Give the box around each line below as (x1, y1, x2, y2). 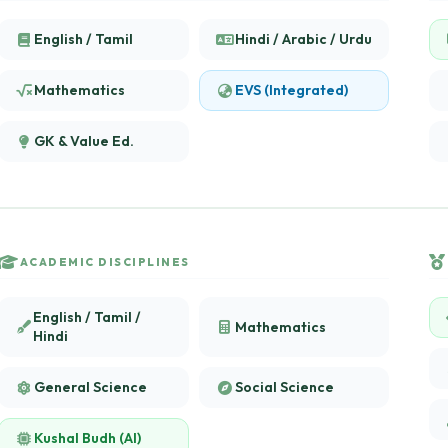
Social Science (234, 378, 334, 396)
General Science (34, 378, 147, 396)
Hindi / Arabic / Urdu (234, 30, 372, 48)
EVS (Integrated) (234, 81, 348, 99)
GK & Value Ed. (34, 132, 134, 150)
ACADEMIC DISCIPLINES (19, 254, 190, 269)
